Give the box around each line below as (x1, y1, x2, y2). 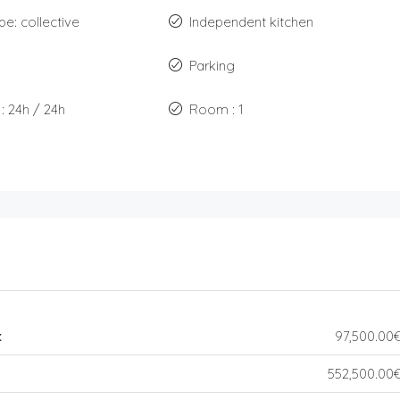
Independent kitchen (189, 12, 314, 30)
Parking (189, 56, 236, 74)
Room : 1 (189, 100, 245, 118)
